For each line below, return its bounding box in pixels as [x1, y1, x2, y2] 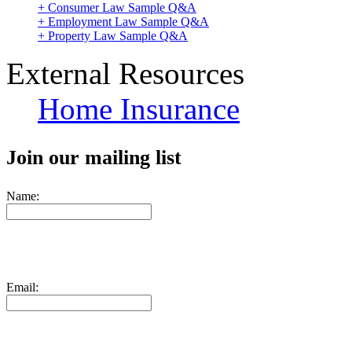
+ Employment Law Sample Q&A [38, 14, 209, 28]
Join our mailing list [6, 145, 181, 169]
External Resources [6, 56, 244, 90]
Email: [6, 280, 38, 294]
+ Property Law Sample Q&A [38, 28, 188, 42]
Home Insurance [38, 91, 240, 126]
